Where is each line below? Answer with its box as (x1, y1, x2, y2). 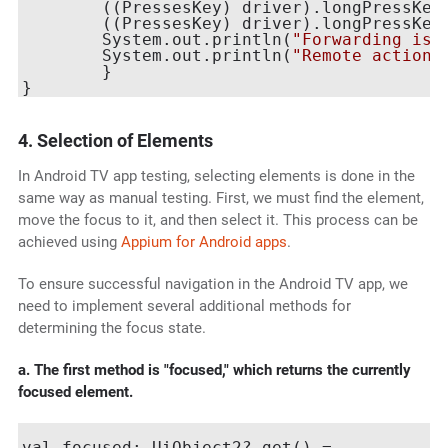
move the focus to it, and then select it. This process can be (17, 211, 418, 230)
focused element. (17, 383, 133, 402)
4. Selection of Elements (17, 130, 213, 152)
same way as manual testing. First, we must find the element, (17, 189, 424, 208)
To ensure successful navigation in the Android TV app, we (17, 275, 408, 294)
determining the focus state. (17, 319, 206, 338)
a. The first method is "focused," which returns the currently (17, 361, 411, 380)
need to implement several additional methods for (17, 297, 351, 316)
